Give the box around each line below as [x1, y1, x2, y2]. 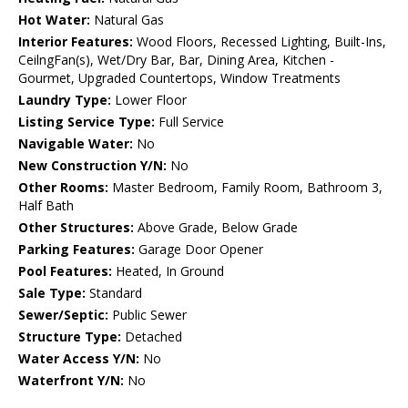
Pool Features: [18, 262, 112, 280]
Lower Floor [111, 91, 187, 109]
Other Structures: [18, 219, 134, 237]
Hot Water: [18, 11, 90, 29]
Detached [121, 328, 182, 346]
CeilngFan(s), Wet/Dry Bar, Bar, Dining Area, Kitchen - [18, 51, 334, 69]
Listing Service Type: [18, 113, 155, 131]
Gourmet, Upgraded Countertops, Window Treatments [18, 69, 341, 87]
